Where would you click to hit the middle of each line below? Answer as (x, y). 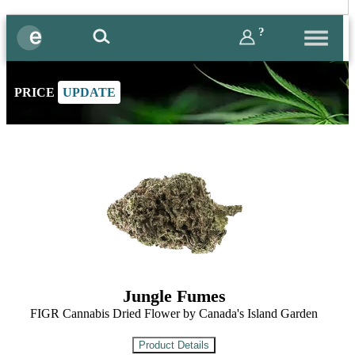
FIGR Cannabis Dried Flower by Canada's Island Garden (174, 313)
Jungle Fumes (174, 296)
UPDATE (89, 92)
